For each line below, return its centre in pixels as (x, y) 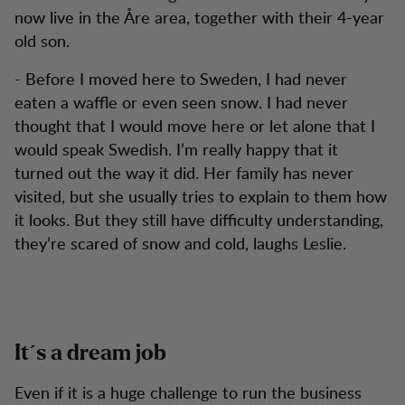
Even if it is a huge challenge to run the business (188, 392)
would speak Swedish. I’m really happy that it (176, 149)
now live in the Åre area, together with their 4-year (199, 17)
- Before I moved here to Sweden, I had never (181, 78)
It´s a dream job (90, 353)
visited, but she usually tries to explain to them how (201, 196)
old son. (42, 40)
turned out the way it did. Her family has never (184, 172)
